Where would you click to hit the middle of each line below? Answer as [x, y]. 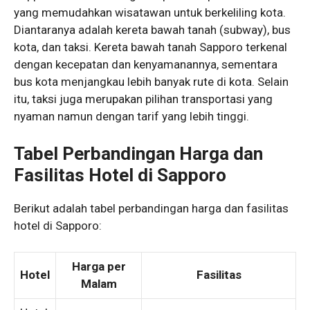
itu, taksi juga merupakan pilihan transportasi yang [143, 99]
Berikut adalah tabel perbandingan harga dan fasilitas [151, 208]
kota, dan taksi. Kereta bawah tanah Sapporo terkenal [151, 47]
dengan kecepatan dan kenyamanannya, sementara [146, 65]
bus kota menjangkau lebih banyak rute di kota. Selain [151, 82]
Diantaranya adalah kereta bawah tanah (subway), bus [152, 30]
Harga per [99, 267]
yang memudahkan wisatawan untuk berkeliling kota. [150, 13]
